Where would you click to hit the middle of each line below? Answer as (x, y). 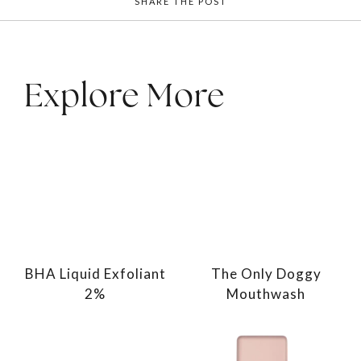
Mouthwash (266, 293)
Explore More (124, 95)
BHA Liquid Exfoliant (95, 273)
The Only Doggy (266, 273)
